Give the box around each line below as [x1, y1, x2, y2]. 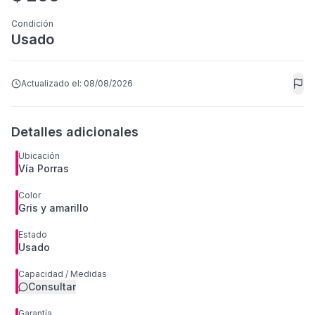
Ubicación [18, 150, 60, 161]
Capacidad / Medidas [18, 269, 107, 279]
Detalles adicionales [11, 124, 139, 139]
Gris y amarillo [18, 202, 89, 214]
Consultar [28, 281, 76, 292]
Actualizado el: [21, 78, 84, 89]
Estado [18, 229, 47, 240]
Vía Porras [18, 162, 69, 174]
